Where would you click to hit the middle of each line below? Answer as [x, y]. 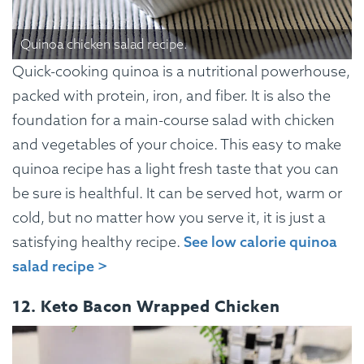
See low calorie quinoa [260, 242]
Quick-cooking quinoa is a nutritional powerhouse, [181, 71]
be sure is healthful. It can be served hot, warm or [177, 193]
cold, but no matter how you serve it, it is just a [169, 218]
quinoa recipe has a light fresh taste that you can [175, 169]
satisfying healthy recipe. [98, 242]
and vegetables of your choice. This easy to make [177, 145]
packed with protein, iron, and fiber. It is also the [171, 96]
